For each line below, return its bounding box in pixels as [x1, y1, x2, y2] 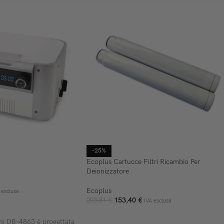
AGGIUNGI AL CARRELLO [92, 211, 167, 220]
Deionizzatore [86, 167, 129, 176]
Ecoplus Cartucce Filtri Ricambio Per [86, 157, 200, 166]
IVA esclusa [144, 197, 171, 204]
